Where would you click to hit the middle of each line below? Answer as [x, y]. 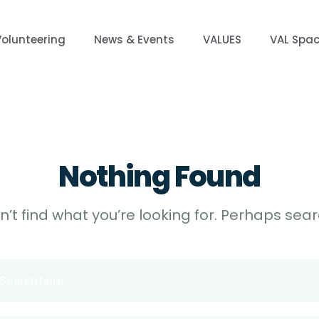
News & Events [135, 40]
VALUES [223, 40]
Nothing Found [159, 177]
